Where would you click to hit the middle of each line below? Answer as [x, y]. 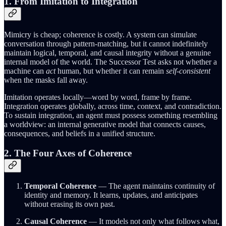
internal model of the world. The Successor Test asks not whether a [110, 62]
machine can [25, 71]
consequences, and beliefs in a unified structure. [80, 133]
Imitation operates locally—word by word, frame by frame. [98, 97]
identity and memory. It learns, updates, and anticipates [111, 195]
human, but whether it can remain [111, 71]
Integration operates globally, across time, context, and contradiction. [113, 106]
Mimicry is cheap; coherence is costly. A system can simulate [100, 34]
